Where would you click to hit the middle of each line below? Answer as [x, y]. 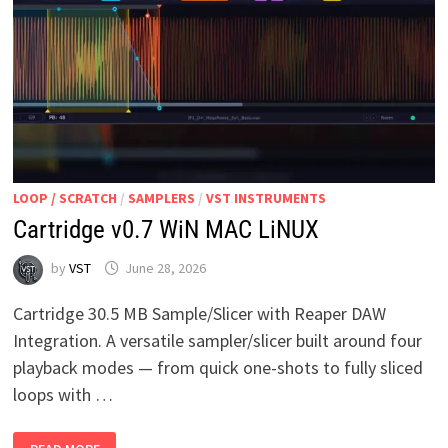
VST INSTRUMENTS [265, 197]
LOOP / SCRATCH [64, 197]
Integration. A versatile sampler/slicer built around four [217, 340]
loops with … [62, 394]
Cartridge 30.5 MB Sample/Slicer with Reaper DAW [199, 313]
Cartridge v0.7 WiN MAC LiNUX [165, 229]
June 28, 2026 [165, 267]
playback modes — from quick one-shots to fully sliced [217, 367]
